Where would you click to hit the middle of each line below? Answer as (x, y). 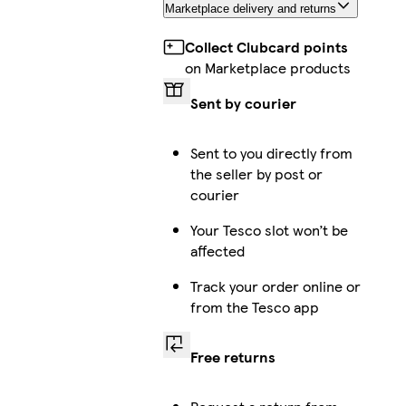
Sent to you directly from (271, 153)
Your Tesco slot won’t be (269, 230)
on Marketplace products (267, 68)
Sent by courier (243, 103)
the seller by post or (256, 174)
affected (217, 251)
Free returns (232, 357)
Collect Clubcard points (266, 47)
